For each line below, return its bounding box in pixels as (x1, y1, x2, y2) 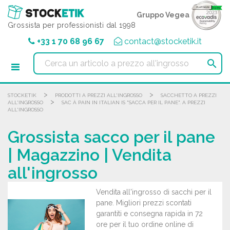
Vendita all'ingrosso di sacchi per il (96, 188, 212, 196)
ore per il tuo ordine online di (96, 220, 194, 228)
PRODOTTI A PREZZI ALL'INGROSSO (55, 92, 142, 98)
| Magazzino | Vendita (8, 145, 171, 164)
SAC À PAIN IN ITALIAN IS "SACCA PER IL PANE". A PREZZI (62, 100, 205, 105)
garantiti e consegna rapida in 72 (96, 209, 203, 218)
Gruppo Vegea (137, 10, 189, 19)
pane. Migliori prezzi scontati (96, 199, 191, 207)
